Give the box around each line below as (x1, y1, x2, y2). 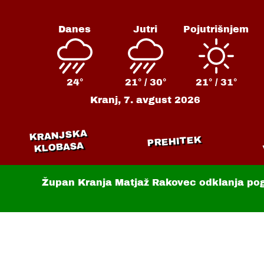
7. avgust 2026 (124, 95, 201, 105)
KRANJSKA (28, 128, 87, 143)
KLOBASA (33, 140, 84, 154)
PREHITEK (147, 134, 202, 148)
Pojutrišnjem (183, 24, 249, 34)
